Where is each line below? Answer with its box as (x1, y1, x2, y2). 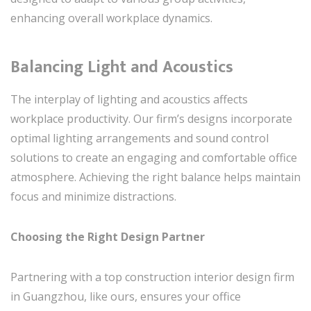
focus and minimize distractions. (10, 188, 176, 204)
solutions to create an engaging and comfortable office (10, 149, 297, 165)
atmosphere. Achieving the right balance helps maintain (10, 169, 301, 185)
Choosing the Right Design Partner (10, 228, 205, 244)
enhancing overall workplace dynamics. (10, 10, 212, 26)
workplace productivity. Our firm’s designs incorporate (10, 110, 292, 126)
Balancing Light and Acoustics (10, 53, 233, 81)
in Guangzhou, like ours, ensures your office (10, 288, 241, 304)
